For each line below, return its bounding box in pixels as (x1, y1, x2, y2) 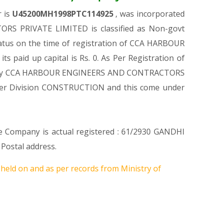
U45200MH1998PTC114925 (12, 8, 116, 19)
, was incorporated (115, 8, 185, 19)
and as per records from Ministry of (30, 163, 161, 174)
